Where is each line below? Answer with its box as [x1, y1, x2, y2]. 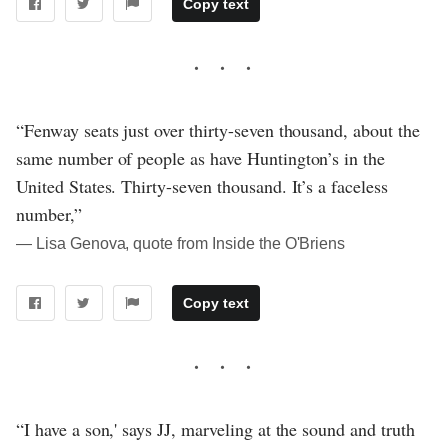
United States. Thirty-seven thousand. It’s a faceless [16, 173, 388, 198]
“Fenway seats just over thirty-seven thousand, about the [16, 117, 420, 142]
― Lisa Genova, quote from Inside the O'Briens [16, 234, 346, 252]
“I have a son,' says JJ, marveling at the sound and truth [16, 416, 415, 441]
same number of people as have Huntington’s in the [16, 145, 386, 170]
